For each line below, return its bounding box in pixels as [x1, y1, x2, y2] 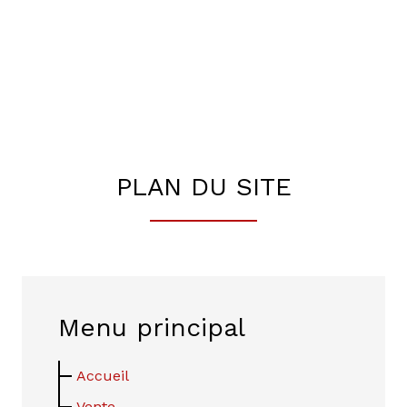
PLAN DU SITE [115, 171, 292, 202]
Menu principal [58, 312, 245, 342]
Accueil [76, 366, 129, 384]
